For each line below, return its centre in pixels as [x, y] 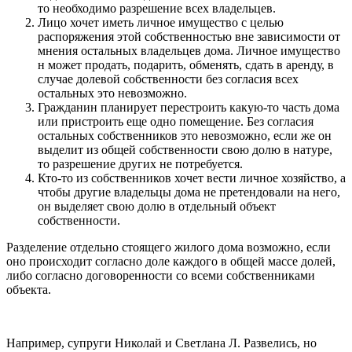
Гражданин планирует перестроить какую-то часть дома [189, 107]
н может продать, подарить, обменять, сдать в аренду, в [186, 64]
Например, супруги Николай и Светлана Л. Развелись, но [161, 343]
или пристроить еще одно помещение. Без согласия [176, 121]
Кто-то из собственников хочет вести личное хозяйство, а [192, 178]
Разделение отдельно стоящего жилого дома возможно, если [169, 247]
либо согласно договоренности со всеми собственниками [161, 275]
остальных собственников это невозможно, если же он [185, 135]
